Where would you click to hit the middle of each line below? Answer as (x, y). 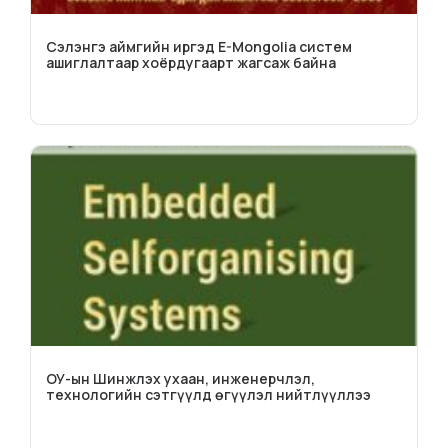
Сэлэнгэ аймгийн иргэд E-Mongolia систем (199, 46)
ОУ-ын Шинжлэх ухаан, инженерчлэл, (180, 378)
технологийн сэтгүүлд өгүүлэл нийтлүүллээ (208, 394)
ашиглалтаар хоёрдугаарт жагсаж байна (191, 62)
